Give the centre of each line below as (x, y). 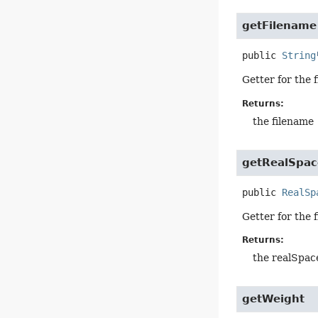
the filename (284, 121)
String (299, 56)
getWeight (274, 299)
